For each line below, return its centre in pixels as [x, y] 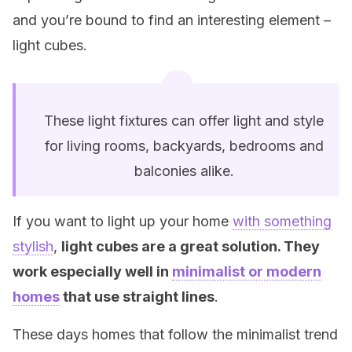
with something [282, 221]
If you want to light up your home [123, 221]
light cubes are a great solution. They [191, 246]
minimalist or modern [247, 271]
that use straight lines [137, 297]
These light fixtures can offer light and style [184, 121]
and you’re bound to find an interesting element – [172, 20]
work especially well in [92, 271]
